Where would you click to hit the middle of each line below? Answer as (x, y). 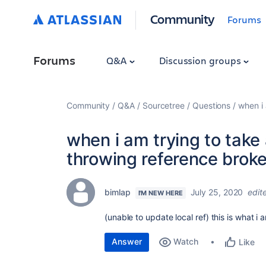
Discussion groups (201, 60)
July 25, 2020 (217, 192)
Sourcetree (164, 105)
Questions (211, 105)
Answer (127, 241)
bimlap (118, 192)
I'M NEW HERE (160, 193)
